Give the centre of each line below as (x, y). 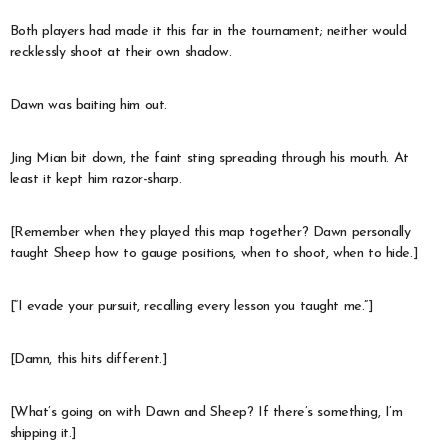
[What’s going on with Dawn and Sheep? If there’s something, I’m (206, 412)
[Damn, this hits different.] (88, 359)
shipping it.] (43, 433)
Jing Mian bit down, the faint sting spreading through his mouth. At (209, 158)
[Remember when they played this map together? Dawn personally (210, 232)
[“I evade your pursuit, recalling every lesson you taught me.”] (191, 306)
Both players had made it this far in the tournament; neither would (208, 31)
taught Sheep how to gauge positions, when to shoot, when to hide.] (214, 253)
